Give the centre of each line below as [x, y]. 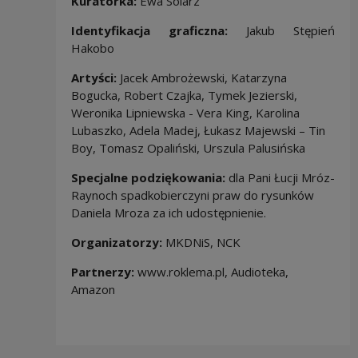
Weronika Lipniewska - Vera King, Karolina [185, 113]
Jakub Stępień [281, 31]
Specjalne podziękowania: [148, 178]
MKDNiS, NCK [201, 243]
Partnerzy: [102, 272]
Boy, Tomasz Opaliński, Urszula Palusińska [189, 148]
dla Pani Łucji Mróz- [280, 178]
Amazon [94, 290]
